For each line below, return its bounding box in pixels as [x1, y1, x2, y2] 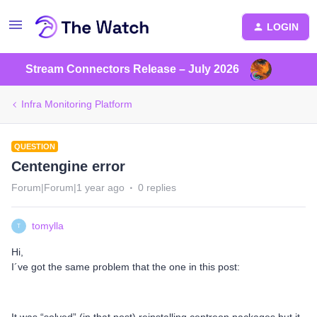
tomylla [32, 220, 64, 231]
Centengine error [11, 158, 125, 174]
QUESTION [14, 142, 55, 151]
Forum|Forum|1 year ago [11, 182, 125, 193]
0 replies [138, 182, 176, 193]
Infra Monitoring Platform [21, 98, 132, 110]
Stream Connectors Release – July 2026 [25, 63, 239, 75]
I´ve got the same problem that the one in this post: [11, 261, 240, 272]
